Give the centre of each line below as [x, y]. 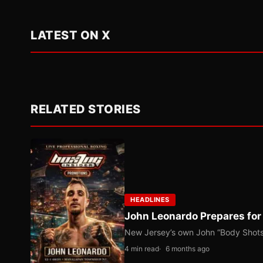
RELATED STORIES [86, 109]
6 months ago [188, 249]
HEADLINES [150, 200]
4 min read [142, 249]
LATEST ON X [71, 35]
